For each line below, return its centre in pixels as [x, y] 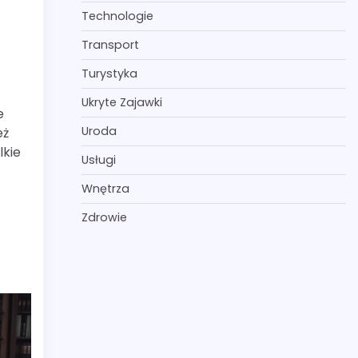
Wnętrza [105, 189]
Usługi [98, 160]
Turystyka [109, 74]
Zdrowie [104, 217]
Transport [110, 45]
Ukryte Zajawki [121, 102]
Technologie [117, 16]
